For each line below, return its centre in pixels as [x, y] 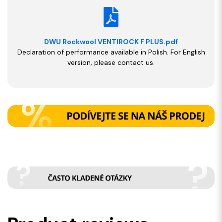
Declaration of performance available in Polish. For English [111, 52]
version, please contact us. [111, 62]
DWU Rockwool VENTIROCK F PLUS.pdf [111, 41]
